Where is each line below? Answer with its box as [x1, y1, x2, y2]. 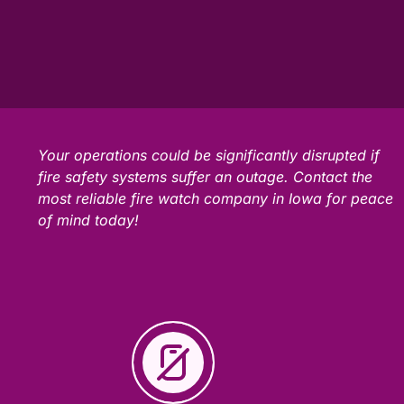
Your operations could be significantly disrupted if [38, 146, 380, 164]
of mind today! [38, 211, 139, 229]
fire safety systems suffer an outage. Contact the [38, 168, 372, 186]
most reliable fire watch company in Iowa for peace [38, 189, 393, 207]
